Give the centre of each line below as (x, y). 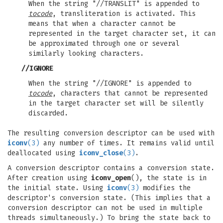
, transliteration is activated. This (124, 14)
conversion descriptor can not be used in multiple (105, 208)
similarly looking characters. (86, 54)
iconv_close (101, 153)
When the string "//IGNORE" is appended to (110, 83)
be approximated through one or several (104, 44)
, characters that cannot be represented (130, 93)
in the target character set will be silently (116, 103)
